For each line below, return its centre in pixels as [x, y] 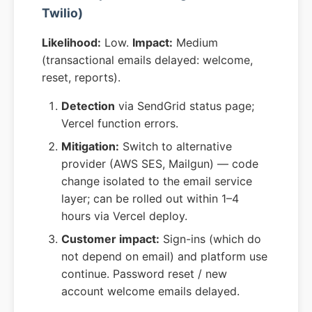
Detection [88, 106]
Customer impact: [110, 239]
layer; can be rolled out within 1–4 [150, 199]
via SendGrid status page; [185, 106]
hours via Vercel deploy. [124, 216]
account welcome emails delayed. [150, 291]
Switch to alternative [175, 147]
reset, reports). [81, 78]
